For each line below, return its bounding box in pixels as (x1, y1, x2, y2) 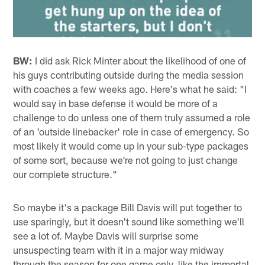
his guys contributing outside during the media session (13, 68, 244, 80)
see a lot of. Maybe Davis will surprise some (13, 229, 199, 241)
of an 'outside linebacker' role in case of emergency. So (13, 125, 250, 137)
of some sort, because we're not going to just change (13, 153, 238, 166)
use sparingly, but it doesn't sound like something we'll (13, 215, 245, 227)
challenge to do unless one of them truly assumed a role (13, 111, 251, 123)
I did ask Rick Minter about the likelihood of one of (33, 54, 247, 66)
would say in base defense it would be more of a (13, 96, 218, 109)
